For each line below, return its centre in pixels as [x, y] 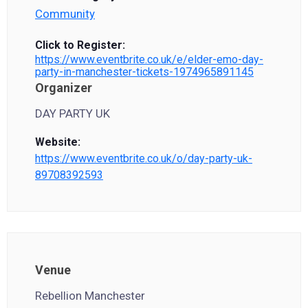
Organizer [64, 88]
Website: [58, 142]
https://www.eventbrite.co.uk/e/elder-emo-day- [149, 59]
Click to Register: [80, 45]
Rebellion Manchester [90, 296]
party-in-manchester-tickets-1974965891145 [144, 72]
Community [65, 14]
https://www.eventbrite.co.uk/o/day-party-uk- [144, 158]
